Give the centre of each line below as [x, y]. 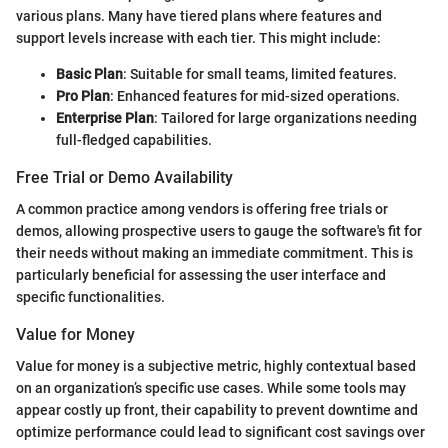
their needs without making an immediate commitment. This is [214, 253]
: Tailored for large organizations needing [285, 117]
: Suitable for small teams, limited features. [260, 73]
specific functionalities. [90, 297]
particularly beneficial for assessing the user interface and [201, 275]
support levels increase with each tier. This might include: [198, 37]
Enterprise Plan [105, 117]
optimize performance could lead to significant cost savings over [220, 432]
